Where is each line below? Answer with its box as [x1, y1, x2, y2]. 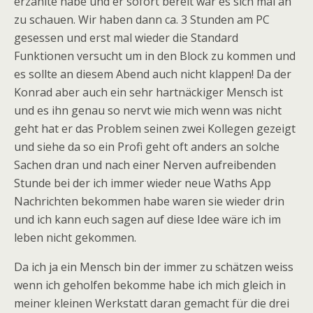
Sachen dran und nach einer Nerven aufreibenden [14, 157, 276, 173]
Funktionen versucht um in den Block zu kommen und [14, 48, 296, 64]
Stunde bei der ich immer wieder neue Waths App [14, 175, 271, 191]
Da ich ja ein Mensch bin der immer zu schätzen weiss [14, 259, 293, 275]
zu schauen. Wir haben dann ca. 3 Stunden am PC [14, 12, 270, 27]
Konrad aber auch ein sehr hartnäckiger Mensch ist [14, 85, 283, 100]
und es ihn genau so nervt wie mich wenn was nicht [14, 103, 282, 118]
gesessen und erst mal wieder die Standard [14, 30, 238, 45]
